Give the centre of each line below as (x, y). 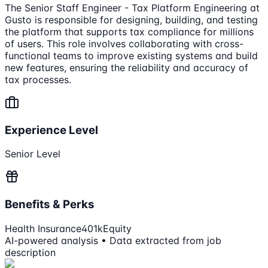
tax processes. (38, 79)
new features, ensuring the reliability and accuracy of (127, 67)
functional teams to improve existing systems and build (131, 55)
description (30, 252)
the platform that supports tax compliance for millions (129, 31)
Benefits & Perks (50, 204)
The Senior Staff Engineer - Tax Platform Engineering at (132, 7)
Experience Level (51, 130)
